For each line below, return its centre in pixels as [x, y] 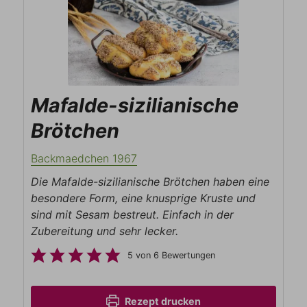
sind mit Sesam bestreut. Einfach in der [133, 214]
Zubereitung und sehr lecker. [105, 231]
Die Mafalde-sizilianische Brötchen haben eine [150, 181]
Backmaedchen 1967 [84, 158]
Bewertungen [187, 255]
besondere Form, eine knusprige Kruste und [144, 198]
